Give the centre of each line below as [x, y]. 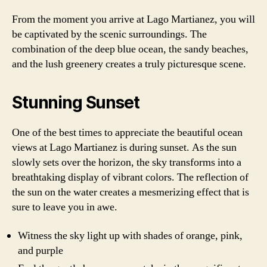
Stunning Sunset [76, 103]
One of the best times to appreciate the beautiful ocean [127, 133]
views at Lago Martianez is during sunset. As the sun [124, 148]
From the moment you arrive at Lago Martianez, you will [133, 19]
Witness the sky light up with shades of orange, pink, [130, 235]
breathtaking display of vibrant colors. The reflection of [130, 177]
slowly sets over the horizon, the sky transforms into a [127, 162]
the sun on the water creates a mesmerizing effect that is [131, 192]
